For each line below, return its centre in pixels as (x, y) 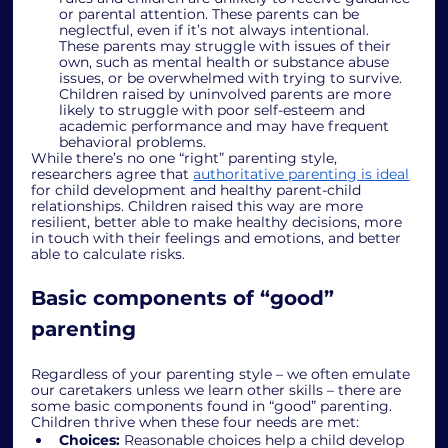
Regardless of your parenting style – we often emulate (223, 373)
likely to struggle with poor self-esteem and (214, 109)
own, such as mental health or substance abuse (226, 61)
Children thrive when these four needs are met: (195, 421)
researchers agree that (112, 173)
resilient (59, 221)
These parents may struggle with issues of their (227, 45)
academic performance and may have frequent (226, 125)
